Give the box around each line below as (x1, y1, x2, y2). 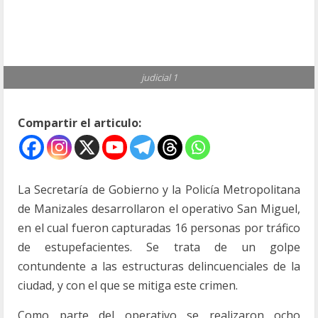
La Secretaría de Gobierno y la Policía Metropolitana (18, 182, 300, 197)
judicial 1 (141, 71, 177, 84)
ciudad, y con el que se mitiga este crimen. (18, 278, 238, 293)
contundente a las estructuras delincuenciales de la (18, 258, 300, 274)
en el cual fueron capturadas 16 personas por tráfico (18, 220, 300, 236)
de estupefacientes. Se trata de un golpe (18, 239, 300, 255)
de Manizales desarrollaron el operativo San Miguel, (18, 201, 300, 216)
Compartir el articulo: (18, 115, 141, 131)
